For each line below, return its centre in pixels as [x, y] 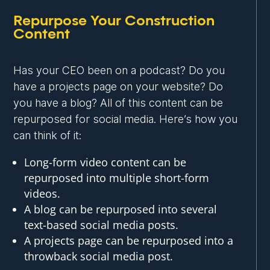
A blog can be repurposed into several [121, 209]
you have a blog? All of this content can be [118, 103]
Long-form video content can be [105, 162]
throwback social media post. [99, 256]
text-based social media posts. [102, 225]
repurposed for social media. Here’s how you [126, 119]
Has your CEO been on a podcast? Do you [119, 71]
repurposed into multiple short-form [117, 178]
